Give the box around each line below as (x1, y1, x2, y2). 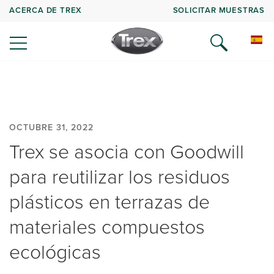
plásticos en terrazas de (9, 187, 210, 217)
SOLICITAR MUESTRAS (172, 4, 265, 16)
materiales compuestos (9, 212, 205, 242)
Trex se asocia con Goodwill (9, 137, 244, 166)
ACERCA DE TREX (9, 4, 83, 16)
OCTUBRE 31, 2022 (9, 121, 94, 134)
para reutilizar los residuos (9, 162, 230, 191)
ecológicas (9, 237, 101, 267)
